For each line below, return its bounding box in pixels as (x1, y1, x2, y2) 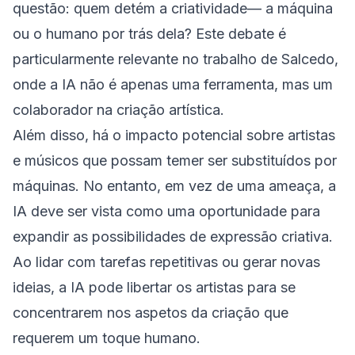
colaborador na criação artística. (13, 101, 224, 118)
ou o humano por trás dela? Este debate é (13, 25, 286, 42)
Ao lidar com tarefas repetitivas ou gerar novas (13, 254, 320, 270)
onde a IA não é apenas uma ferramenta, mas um (13, 76, 333, 93)
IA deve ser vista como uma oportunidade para (13, 203, 320, 219)
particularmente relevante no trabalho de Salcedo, (13, 51, 338, 67)
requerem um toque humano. (13, 330, 200, 346)
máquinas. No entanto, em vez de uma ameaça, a (13, 177, 336, 194)
